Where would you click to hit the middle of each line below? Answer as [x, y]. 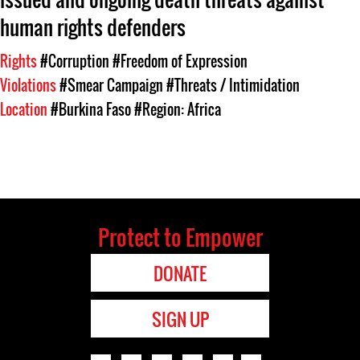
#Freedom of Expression [180, 61]
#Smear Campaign [111, 85]
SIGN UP [180, 319]
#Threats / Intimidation [233, 85]
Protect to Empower [180, 237]
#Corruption [75, 61]
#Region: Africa [178, 109]
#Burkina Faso [91, 109]
